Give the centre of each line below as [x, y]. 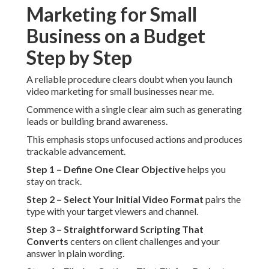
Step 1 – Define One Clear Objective [106, 169]
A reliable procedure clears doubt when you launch [129, 79]
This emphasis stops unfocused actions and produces [134, 139]
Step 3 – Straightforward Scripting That [115, 229]
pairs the [222, 199]
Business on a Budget [116, 36]
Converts [47, 241]
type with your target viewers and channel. [112, 211]
